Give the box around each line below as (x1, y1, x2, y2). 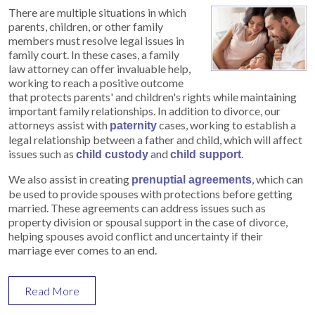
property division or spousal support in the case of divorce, (8, 214, 288, 229)
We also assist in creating (8, 172, 131, 186)
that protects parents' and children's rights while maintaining (8, 89, 297, 103)
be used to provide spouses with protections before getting (8, 186, 292, 200)
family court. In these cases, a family (8, 47, 179, 61)
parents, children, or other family (8, 19, 163, 33)
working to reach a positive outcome (8, 75, 184, 89)
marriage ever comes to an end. (8, 243, 157, 257)
